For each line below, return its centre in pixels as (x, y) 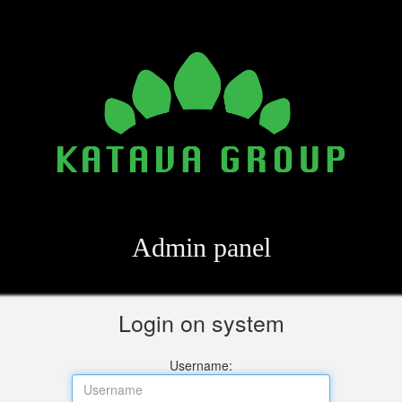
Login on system (201, 322)
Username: (201, 365)
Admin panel (201, 247)
